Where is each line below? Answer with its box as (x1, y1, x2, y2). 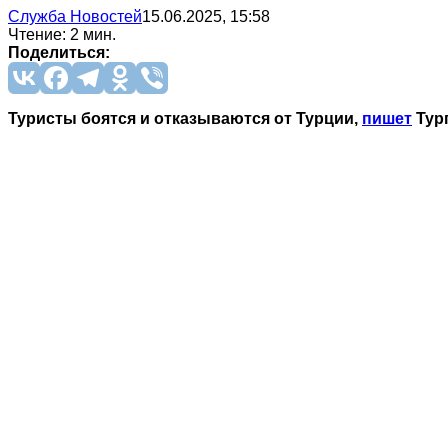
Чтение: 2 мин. (8, 25, 116, 43)
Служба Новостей (8, 7, 142, 25)
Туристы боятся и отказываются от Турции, (8, 109, 362, 127)
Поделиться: (8, 43, 110, 61)
